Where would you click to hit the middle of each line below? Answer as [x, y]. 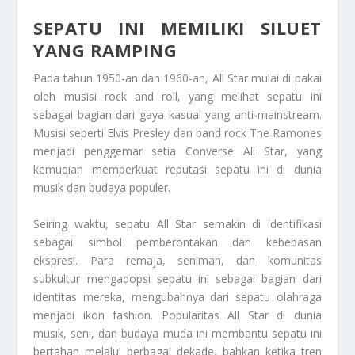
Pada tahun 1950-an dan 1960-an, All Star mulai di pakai [177, 78]
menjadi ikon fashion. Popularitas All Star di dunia [177, 315]
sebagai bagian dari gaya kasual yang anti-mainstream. [177, 115]
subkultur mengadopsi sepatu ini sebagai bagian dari [177, 278]
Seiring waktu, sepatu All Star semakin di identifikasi [177, 223]
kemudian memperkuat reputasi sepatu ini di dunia [177, 170]
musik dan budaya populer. [102, 188]
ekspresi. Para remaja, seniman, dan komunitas [177, 260]
